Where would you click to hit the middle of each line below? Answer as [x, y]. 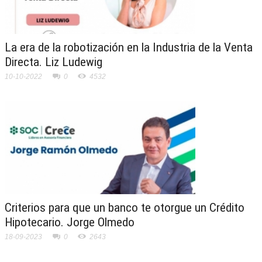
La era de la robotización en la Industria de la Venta [129, 47]
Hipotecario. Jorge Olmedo [70, 222]
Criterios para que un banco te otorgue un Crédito [125, 208]
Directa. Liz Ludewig [54, 62]
